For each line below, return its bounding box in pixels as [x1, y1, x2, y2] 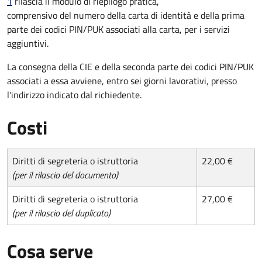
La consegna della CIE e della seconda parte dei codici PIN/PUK [7, 59, 254, 74]
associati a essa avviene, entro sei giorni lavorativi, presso [7, 73, 237, 88]
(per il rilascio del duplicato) [12, 205, 111, 220]
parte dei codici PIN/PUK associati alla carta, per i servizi [7, 22, 230, 36]
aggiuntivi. [7, 36, 49, 50]
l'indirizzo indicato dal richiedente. [7, 87, 142, 102]
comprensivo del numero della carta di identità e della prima [7, 8, 244, 22]
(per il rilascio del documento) [12, 167, 118, 182]
